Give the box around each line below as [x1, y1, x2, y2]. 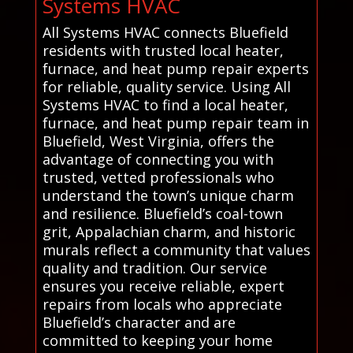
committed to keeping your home [42, 330, 273, 350]
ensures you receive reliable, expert [42, 276, 284, 295]
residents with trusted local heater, [42, 40, 284, 60]
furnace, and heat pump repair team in [42, 113, 309, 132]
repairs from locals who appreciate [42, 294, 282, 314]
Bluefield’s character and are [42, 312, 236, 332]
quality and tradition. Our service [42, 258, 267, 277]
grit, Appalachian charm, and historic [42, 221, 295, 241]
